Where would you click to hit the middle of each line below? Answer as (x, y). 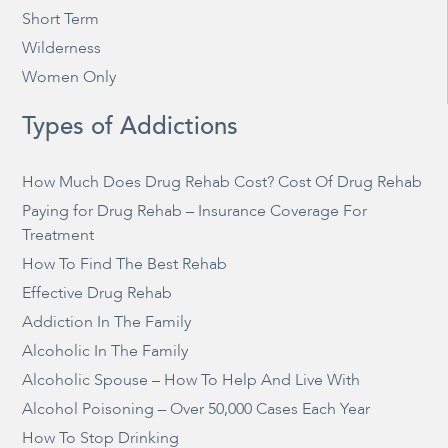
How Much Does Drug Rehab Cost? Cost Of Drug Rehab (222, 182)
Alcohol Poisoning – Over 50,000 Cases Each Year (196, 409)
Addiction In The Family (107, 322)
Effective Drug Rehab (97, 293)
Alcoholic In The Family (105, 351)
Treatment (58, 235)
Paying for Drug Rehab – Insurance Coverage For (195, 211)
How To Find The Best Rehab (125, 264)
